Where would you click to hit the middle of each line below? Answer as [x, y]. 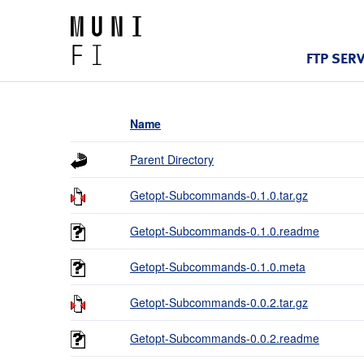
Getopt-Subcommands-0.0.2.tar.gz [219, 302]
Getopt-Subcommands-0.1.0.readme [225, 231]
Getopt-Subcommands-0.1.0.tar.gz [219, 195]
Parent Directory [172, 159]
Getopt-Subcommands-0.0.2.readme [225, 338]
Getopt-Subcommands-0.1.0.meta [218, 266]
